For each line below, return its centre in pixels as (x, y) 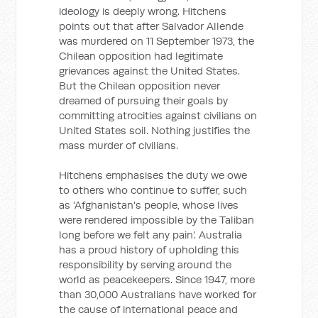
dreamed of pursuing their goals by (144, 100)
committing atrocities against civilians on (158, 115)
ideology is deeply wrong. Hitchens (143, 11)
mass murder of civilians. (119, 145)
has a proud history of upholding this (149, 250)
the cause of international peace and (149, 309)
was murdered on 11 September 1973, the (157, 41)
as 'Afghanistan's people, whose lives (149, 205)
